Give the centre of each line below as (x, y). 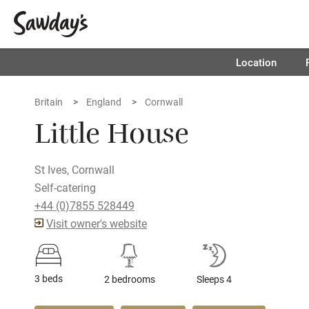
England (104, 102)
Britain (49, 102)
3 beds (49, 278)
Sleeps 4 (214, 279)
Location (256, 62)
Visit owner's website (97, 223)
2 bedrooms (130, 279)
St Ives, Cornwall (74, 169)
